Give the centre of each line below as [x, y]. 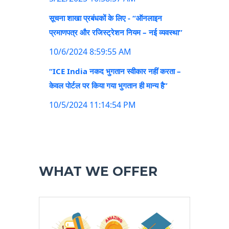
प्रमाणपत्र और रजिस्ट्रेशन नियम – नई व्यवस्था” [116, 32]
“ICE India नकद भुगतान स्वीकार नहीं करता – [115, 71]
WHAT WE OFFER [98, 171]
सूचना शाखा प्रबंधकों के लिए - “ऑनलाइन [106, 18]
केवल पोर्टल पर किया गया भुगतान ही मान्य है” [108, 86]
